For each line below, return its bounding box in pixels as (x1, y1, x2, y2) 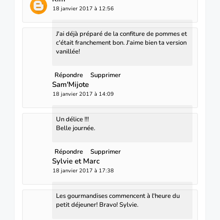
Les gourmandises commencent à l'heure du (56, 192, 180, 201)
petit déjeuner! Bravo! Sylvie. (56, 200, 138, 210)
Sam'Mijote (52, 80, 89, 90)
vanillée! (56, 47, 80, 56)
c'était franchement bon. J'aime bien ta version (56, 38, 187, 48)
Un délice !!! (56, 115, 89, 124)
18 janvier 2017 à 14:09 (53, 90, 114, 98)
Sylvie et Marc (52, 156, 100, 166)
